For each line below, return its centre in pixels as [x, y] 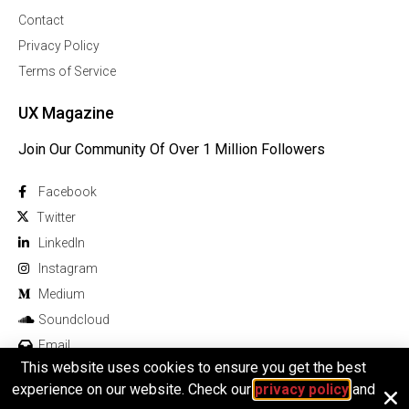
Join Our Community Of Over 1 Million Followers [172, 149]
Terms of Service [67, 71]
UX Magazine [66, 113]
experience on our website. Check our [133, 389]
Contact [41, 20]
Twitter [56, 217]
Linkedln [62, 243]
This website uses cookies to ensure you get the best [193, 367]
